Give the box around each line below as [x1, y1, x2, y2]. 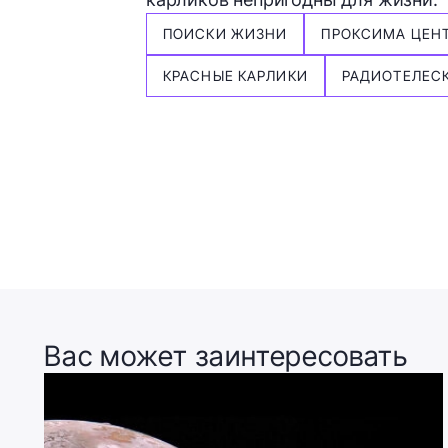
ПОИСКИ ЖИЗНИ [163, 24, 288, 42]
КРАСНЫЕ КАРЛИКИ [163, 66, 308, 84]
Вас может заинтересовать [44, 338, 409, 373]
